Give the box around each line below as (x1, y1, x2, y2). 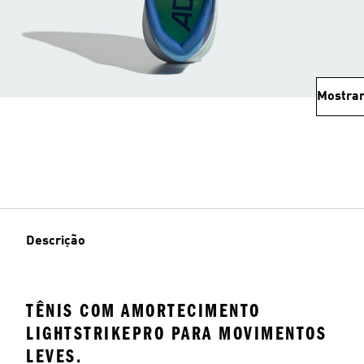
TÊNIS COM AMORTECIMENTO (26, 300, 261, 322)
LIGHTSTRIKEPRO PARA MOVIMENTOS (26, 323, 327, 344)
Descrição (26, 235, 85, 248)
